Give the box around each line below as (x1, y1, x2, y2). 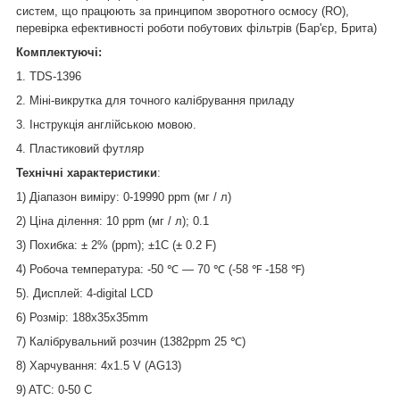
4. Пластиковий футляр (16, 141, 144, 155)
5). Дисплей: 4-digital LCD (16, 286, 153, 300)
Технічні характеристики (16, 165, 157, 179)
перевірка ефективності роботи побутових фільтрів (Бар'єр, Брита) (16, 21, 377, 35)
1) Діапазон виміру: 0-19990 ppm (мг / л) (16, 189, 231, 204)
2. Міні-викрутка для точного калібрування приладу (16, 93, 295, 107)
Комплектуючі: (16, 45, 102, 59)
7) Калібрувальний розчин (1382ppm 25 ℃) (16, 334, 246, 348)
